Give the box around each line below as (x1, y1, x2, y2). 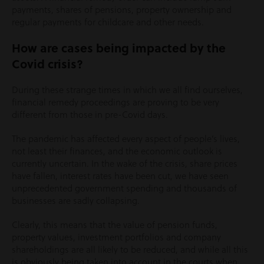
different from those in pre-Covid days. (12, 108, 168, 121)
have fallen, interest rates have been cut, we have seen (12, 170, 229, 182)
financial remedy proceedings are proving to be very (12, 96, 219, 108)
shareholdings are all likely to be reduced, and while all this (12, 243, 248, 256)
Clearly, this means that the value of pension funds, (12, 219, 217, 231)
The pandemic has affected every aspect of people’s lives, (12, 133, 240, 145)
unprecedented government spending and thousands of (12, 182, 237, 194)
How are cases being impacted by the (12, 39, 226, 56)
